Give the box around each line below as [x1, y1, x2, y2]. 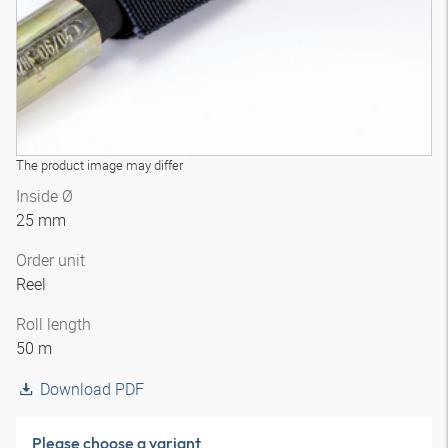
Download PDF [40, 378, 144, 400]
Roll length [16, 313, 91, 335]
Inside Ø [16, 185, 73, 207]
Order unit [16, 249, 85, 271]
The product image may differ [16, 156, 183, 174]
